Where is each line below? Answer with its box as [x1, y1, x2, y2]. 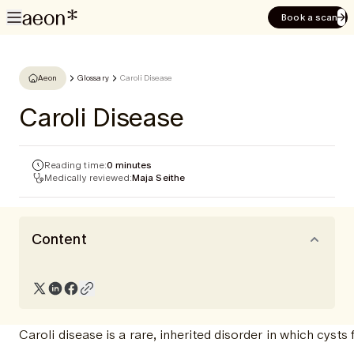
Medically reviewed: [44, 171, 133, 185]
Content [32, 228, 87, 250]
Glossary [77, 72, 109, 84]
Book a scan [281, 10, 337, 24]
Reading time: [44, 158, 107, 172]
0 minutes [106, 158, 153, 172]
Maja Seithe [132, 171, 185, 185]
